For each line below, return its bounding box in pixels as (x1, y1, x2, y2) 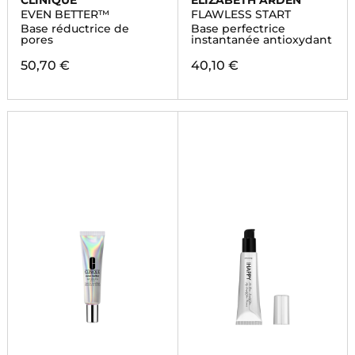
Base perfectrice (190, 21, 285, 36)
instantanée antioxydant (190, 32, 332, 47)
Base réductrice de (20, 21, 129, 36)
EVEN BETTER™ (20, 7, 109, 21)
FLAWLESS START (190, 7, 291, 21)
